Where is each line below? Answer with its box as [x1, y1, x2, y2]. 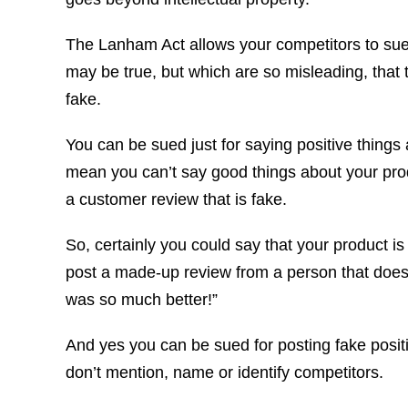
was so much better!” [66, 291, 218, 309]
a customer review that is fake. [66, 190, 287, 209]
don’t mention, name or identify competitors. [66, 363, 383, 382]
